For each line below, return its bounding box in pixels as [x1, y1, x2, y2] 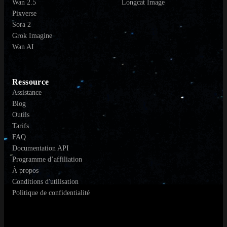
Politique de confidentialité [12, 188, 90, 197]
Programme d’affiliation [12, 155, 82, 163]
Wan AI [12, 43, 34, 51]
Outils [12, 110, 29, 119]
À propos [12, 166, 39, 174]
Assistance [12, 88, 42, 96]
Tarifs [12, 122, 29, 130]
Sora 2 [12, 20, 31, 28]
